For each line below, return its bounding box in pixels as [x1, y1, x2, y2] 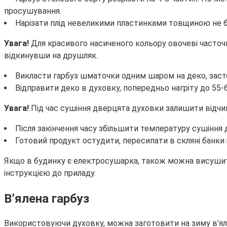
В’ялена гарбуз [4, 191, 89, 206]
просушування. [4, 6, 61, 16]
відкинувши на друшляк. [4, 50, 98, 60]
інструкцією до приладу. [4, 168, 96, 178]
